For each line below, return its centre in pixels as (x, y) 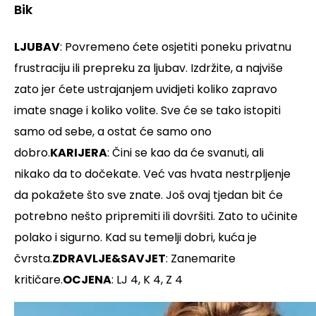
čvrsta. (33, 259)
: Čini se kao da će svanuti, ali (186, 153)
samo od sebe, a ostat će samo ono (113, 132)
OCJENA (87, 280)
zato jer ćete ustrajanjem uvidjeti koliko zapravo (146, 90)
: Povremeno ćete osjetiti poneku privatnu (176, 47)
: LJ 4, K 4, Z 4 (147, 280)
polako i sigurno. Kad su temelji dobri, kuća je (135, 238)
